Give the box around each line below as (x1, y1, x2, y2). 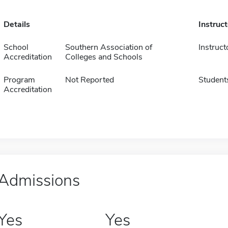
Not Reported (65, 74, 114, 85)
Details (3, 19, 30, 30)
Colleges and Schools (65, 51, 142, 63)
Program (3, 74, 35, 85)
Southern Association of (65, 42, 152, 53)
